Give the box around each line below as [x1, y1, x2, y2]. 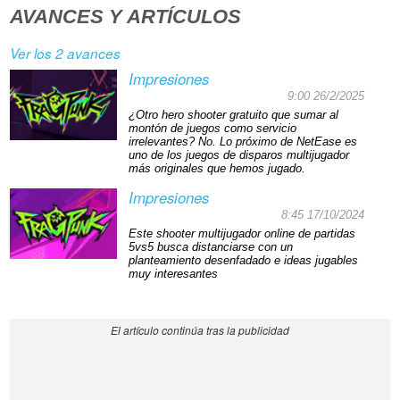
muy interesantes [128, 267, 218, 280]
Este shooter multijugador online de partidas [128, 227, 355, 240]
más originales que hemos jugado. [128, 162, 305, 175]
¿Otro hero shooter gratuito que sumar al [128, 108, 338, 121]
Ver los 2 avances [10, 44, 121, 63]
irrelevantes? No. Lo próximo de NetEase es [128, 135, 357, 148]
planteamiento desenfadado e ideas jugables [128, 254, 358, 267]
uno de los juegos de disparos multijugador [128, 148, 349, 162]
